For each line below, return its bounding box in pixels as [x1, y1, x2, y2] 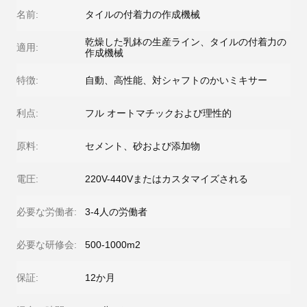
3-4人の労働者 [85, 206, 147, 217]
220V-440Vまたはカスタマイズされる [85, 173, 248, 184]
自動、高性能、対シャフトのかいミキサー [85, 75, 267, 86]
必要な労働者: [16, 206, 77, 217]
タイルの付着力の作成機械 [85, 9, 200, 20]
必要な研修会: [16, 239, 77, 250]
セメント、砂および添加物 [85, 140, 200, 151]
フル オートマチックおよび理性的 [85, 108, 232, 119]
